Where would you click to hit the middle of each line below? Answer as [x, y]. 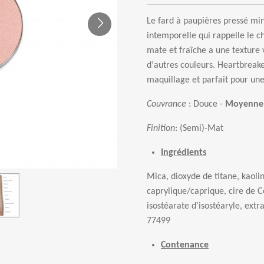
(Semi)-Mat [202, 128]
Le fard [161, 21]
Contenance [185, 245]
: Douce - [206, 104]
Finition [161, 128]
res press [226, 21]
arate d [182, 206]
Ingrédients [184, 153]
